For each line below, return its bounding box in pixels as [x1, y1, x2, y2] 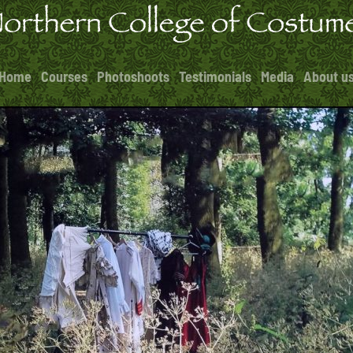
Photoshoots [97, 68, 169, 85]
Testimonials [179, 68, 251, 85]
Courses [41, 68, 87, 85]
